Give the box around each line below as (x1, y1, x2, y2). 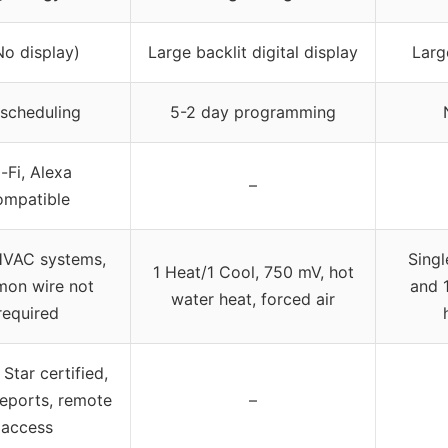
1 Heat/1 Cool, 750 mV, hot (152, 261, 354, 282)
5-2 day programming (170, 101, 336, 122)
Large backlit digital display (148, 41, 358, 62)
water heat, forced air (171, 288, 335, 309)
